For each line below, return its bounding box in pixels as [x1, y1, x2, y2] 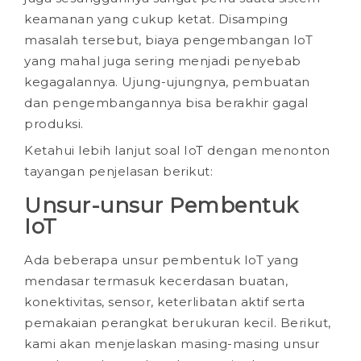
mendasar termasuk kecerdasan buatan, [24, 273, 288, 289]
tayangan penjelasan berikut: [24, 164, 213, 180]
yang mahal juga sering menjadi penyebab [24, 52, 301, 68]
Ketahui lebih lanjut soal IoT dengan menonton [24, 143, 330, 159]
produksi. [24, 115, 84, 131]
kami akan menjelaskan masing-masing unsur [24, 336, 320, 352]
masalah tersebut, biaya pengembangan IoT [24, 31, 313, 48]
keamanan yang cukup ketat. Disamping [24, 10, 288, 27]
